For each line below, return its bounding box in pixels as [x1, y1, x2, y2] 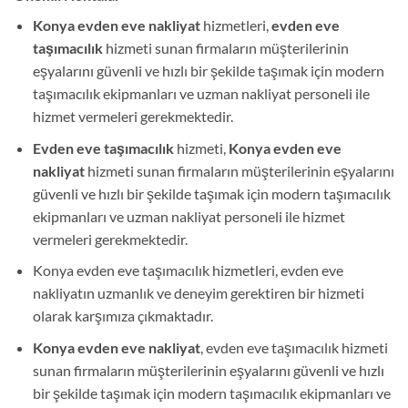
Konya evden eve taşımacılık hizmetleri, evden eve [32, 261, 343, 280]
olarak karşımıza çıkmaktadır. [32, 307, 213, 325]
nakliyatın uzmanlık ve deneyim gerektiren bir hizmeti [32, 284, 364, 302]
